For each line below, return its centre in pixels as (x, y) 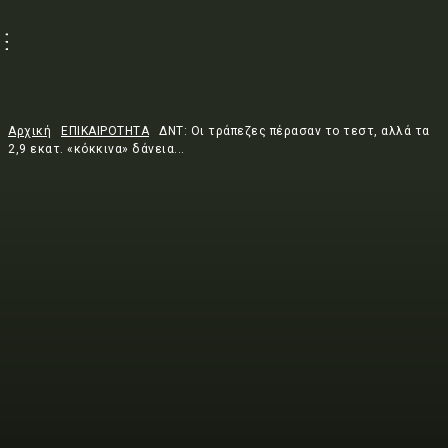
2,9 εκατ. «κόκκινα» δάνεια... (96, 149)
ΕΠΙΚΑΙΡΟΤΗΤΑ (105, 131)
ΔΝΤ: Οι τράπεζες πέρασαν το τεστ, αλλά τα (294, 131)
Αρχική (29, 131)
